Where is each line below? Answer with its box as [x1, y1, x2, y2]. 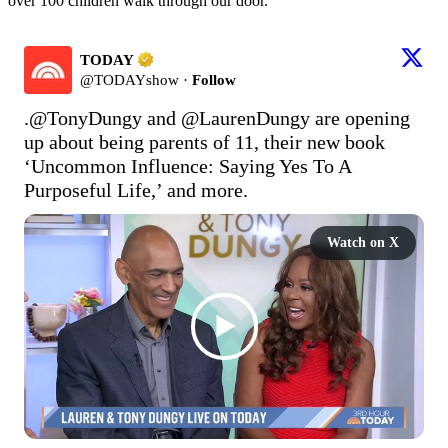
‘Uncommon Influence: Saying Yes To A [24, 154, 351, 177]
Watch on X [327, 234, 399, 250]
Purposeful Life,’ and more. [24, 178, 248, 201]
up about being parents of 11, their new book [24, 130, 385, 153]
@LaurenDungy [181, 106, 310, 129]
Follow [192, 71, 236, 88]
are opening [310, 106, 410, 129]
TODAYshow [94, 71, 179, 88]
